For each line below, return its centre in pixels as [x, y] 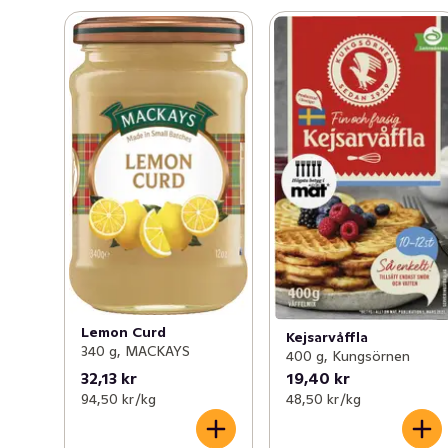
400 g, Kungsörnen [348, 355]
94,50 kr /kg [118, 398]
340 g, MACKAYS [135, 350]
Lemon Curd [123, 331]
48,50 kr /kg [324, 398]
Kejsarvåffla [327, 336]
